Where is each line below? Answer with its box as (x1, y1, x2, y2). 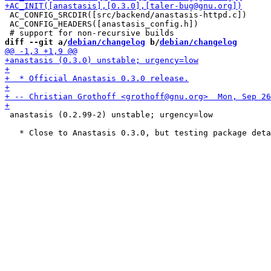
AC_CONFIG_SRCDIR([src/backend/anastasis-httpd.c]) (5, 10, 247, 19)
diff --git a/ (5, 38, 68, 47)
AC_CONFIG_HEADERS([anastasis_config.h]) (5, 19, 198, 28)
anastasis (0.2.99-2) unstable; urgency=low (5, 110, 213, 119)
